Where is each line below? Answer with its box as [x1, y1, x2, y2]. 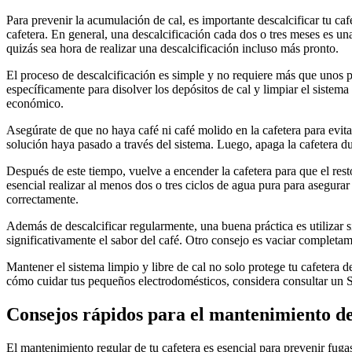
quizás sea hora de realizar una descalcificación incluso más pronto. [6, 42, 339, 56]
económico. [6, 97, 64, 111]
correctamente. [6, 192, 79, 207]
